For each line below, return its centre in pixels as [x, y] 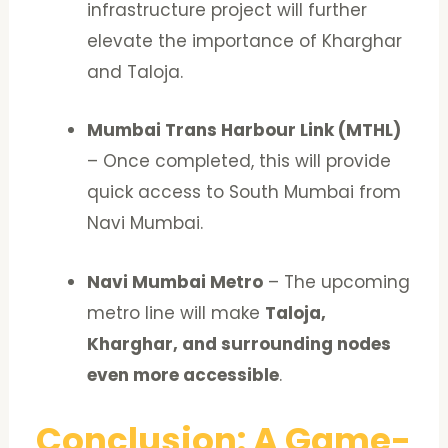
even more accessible [183, 374]
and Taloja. [135, 72]
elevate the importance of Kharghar [245, 41]
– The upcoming [337, 281]
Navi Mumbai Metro [175, 281]
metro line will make [176, 312]
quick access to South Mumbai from [244, 192]
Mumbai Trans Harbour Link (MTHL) [244, 130]
